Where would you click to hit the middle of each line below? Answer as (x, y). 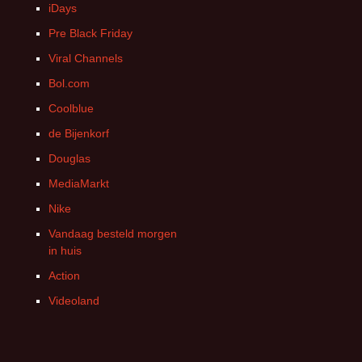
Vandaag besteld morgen (113, 234)
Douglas (69, 158)
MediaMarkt (79, 183)
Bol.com (69, 83)
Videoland (74, 301)
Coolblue (71, 108)
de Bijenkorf (79, 133)
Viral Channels (86, 58)
